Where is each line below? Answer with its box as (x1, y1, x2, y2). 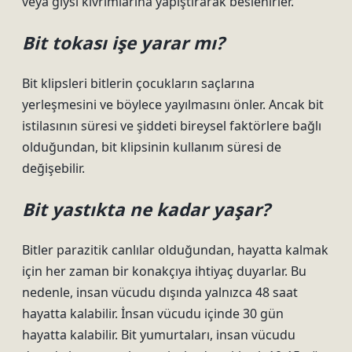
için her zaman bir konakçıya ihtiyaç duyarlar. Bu (22, 262, 306, 280)
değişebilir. (22, 159, 85, 177)
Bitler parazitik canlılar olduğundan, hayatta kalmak (22, 241, 328, 258)
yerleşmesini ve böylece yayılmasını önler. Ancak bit (22, 96, 324, 113)
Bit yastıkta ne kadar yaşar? (22, 197, 270, 222)
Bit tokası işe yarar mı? (22, 31, 225, 55)
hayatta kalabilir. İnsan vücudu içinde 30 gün (22, 305, 284, 322)
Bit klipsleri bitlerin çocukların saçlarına (22, 75, 255, 92)
